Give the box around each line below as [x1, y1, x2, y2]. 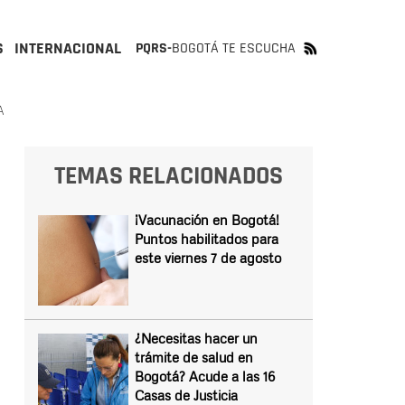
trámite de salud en [134, 349, 253, 365]
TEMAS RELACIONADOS [53, 160, 283, 193]
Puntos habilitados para [134, 231, 278, 247]
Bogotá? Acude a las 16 [134, 368, 275, 384]
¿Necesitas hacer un [134, 330, 258, 346]
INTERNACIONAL [14, 38, 121, 59]
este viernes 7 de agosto [134, 250, 281, 266]
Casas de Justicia [134, 387, 238, 403]
